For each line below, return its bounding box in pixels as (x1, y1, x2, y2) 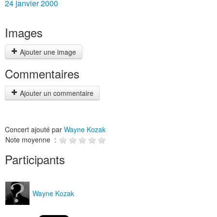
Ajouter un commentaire (18, 88, 93, 98)
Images (5, 24, 43, 41)
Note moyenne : (5, 135, 58, 144)
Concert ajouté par (5, 124, 64, 134)
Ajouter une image (18, 47, 76, 57)
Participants (5, 151, 65, 168)
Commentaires (5, 65, 79, 82)
